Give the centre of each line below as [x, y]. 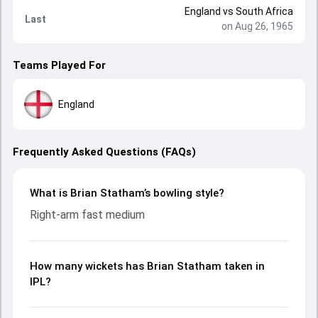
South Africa [264, 11]
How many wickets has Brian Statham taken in [147, 266]
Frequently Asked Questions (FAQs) [104, 152]
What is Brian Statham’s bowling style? [127, 193]
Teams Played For [59, 65]
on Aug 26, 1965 [257, 26]
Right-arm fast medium [87, 215]
